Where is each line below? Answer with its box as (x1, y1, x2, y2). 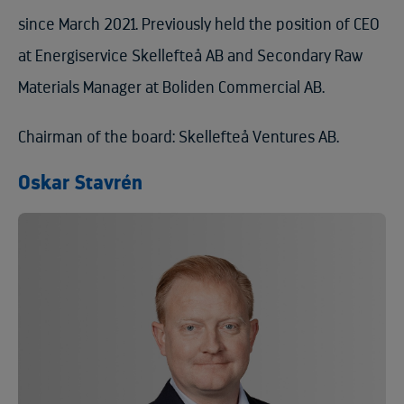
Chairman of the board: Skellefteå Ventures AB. (18, 129, 339, 146)
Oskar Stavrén (18, 173, 142, 194)
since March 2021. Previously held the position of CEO (18, 16, 380, 33)
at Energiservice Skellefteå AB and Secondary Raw (18, 48, 363, 65)
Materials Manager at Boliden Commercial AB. (18, 79, 325, 96)
